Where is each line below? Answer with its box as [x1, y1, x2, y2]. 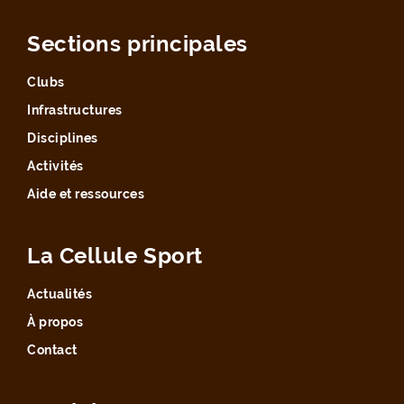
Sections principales [27, 30, 248, 57]
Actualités [27, 286, 92, 301]
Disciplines [27, 130, 98, 145]
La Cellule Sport [27, 242, 203, 269]
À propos [27, 314, 83, 329]
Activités [27, 158, 84, 173]
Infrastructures [27, 102, 123, 117]
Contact [27, 342, 78, 357]
